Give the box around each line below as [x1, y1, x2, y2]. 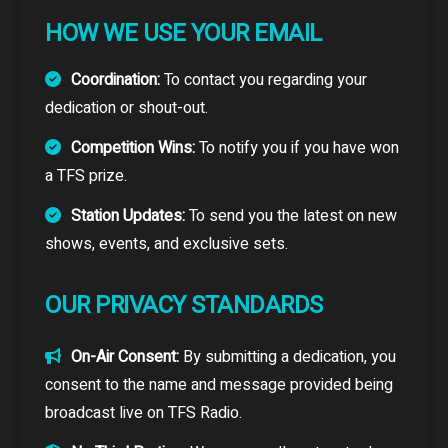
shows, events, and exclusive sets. [45, 231, 288, 256]
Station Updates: [71, 203, 185, 228]
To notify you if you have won [195, 135, 399, 160]
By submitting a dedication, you [179, 344, 396, 369]
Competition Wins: [71, 135, 195, 160]
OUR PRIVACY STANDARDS [45, 287, 323, 323]
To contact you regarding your [160, 67, 367, 92]
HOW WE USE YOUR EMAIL [45, 15, 322, 51]
